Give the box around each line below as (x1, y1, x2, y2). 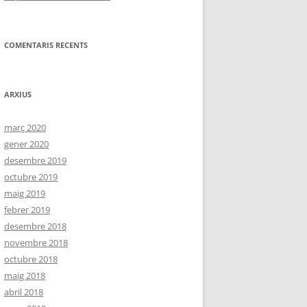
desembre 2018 (4, 220, 66, 233)
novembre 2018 (4, 236, 68, 249)
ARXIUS (4, 89, 32, 100)
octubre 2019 (4, 171, 58, 184)
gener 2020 (4, 138, 49, 151)
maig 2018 (4, 269, 45, 282)
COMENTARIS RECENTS (4, 40, 88, 51)
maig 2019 (4, 187, 45, 200)
